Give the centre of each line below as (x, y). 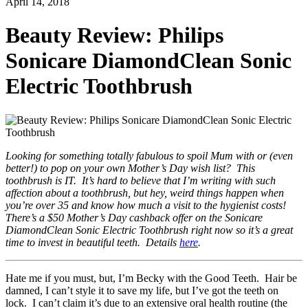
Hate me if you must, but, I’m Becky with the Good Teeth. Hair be (151, 278)
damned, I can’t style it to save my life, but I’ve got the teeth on (142, 290)
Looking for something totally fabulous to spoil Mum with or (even (149, 155)
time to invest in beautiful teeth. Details (92, 242)
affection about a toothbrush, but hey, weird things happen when (145, 192)
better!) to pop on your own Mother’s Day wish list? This (130, 168)
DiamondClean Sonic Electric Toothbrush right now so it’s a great (149, 230)
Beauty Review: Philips (114, 35)
